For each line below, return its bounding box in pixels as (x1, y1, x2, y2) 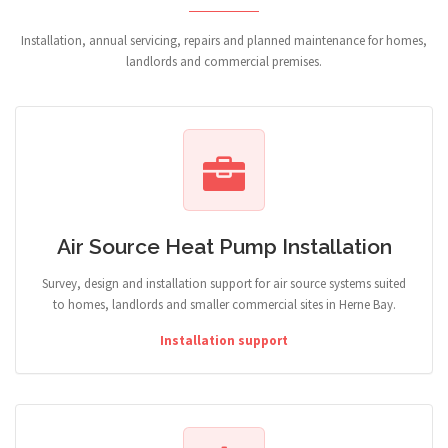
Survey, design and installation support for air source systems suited (42, 275, 406, 292)
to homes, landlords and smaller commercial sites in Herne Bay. (52, 296, 396, 313)
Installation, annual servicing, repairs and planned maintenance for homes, (21, 32, 427, 49)
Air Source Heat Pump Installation (56, 234, 392, 259)
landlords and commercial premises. (126, 53, 322, 70)
